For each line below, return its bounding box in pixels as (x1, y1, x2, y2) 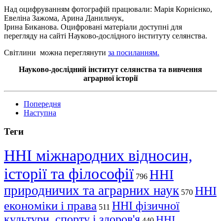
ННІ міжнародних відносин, (4, 147, 192, 165)
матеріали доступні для (102, 22, 182, 31)
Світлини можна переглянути (4, 48, 108, 57)
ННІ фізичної (112, 199, 180, 213)
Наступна (24, 108, 56, 117)
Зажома (32, 13, 57, 22)
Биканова (25, 22, 57, 31)
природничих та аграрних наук (4, 183, 179, 198)
